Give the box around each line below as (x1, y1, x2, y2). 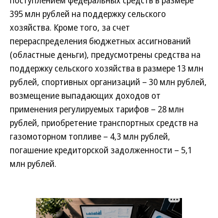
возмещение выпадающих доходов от (10, 90, 161, 101)
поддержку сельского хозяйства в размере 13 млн (10, 62, 203, 74)
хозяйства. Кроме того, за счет (10, 21, 130, 33)
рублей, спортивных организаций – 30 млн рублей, (10, 76, 207, 88)
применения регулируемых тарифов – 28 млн (10, 103, 184, 115)
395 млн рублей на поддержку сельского (10, 8, 166, 19)
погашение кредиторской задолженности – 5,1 (10, 144, 192, 156)
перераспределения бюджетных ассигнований (10, 35, 191, 47)
